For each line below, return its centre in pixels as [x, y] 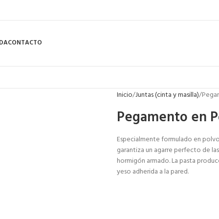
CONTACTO [25, 43]
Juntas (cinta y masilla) [167, 95]
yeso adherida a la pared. [153, 172]
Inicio [125, 95]
